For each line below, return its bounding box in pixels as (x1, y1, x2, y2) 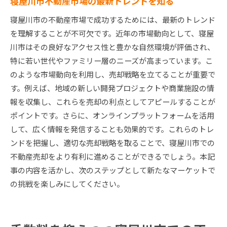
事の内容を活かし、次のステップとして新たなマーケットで (10, 165, 215, 176)
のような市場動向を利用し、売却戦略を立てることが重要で (10, 69, 215, 80)
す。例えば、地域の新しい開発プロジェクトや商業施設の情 (10, 83, 214, 94)
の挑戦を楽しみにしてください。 (10, 178, 124, 190)
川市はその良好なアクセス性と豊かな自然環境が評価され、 (10, 42, 215, 53)
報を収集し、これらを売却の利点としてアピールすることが (10, 96, 215, 107)
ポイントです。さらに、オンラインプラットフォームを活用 (10, 110, 214, 121)
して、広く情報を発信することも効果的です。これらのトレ (10, 124, 214, 135)
